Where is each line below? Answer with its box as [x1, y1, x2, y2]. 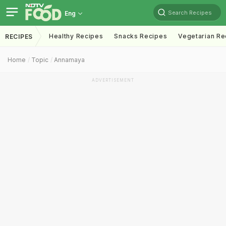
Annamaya [54, 56, 85, 64]
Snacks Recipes [114, 32, 167, 40]
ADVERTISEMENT [92, 78, 134, 83]
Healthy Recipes [48, 32, 103, 40]
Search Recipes [168, 9, 212, 16]
